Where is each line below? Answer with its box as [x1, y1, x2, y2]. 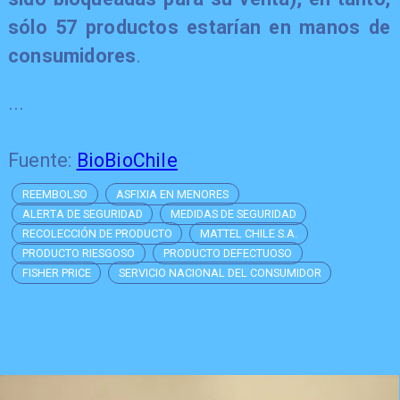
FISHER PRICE [22, 265, 92, 279]
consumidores [7, 44, 137, 67]
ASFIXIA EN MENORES [116, 187, 229, 202]
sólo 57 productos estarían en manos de [7, 15, 391, 38]
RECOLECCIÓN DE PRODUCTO [22, 227, 173, 241]
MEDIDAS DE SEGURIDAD [171, 207, 297, 221]
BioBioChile [76, 149, 178, 172]
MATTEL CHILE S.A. [200, 227, 298, 241]
